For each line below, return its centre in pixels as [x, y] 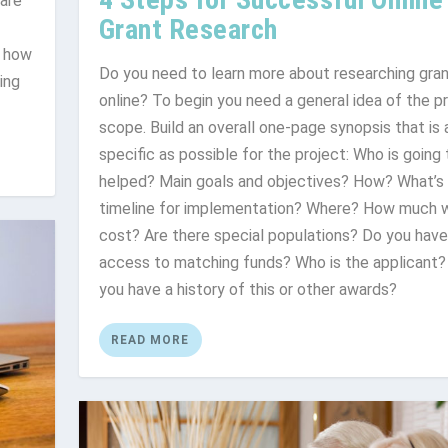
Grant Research [188, 29]
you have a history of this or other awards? [247, 289]
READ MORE [149, 339]
